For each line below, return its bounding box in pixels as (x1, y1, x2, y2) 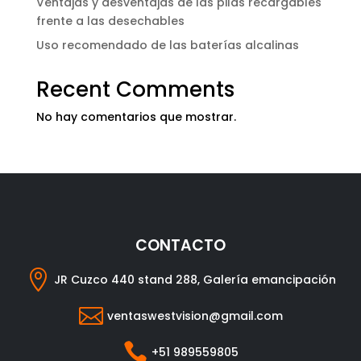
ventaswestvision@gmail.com (106, 307, 283, 324)
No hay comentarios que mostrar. (35, 109, 236, 126)
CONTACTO (135, 234, 226, 257)
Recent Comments (35, 75, 234, 105)
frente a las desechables (35, 13, 185, 30)
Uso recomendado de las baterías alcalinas (35, 37, 299, 54)
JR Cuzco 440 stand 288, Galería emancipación (53, 271, 336, 288)
